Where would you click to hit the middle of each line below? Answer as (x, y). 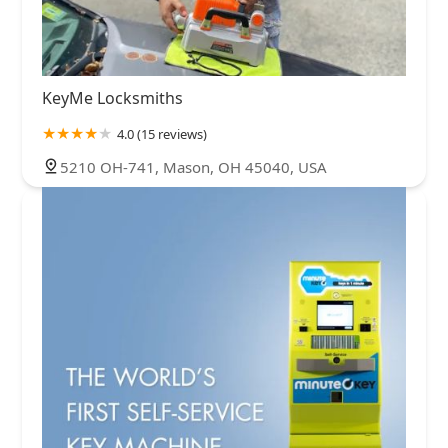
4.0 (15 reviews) (162, 133)
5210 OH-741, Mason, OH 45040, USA (193, 166)
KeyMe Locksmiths (112, 97)
